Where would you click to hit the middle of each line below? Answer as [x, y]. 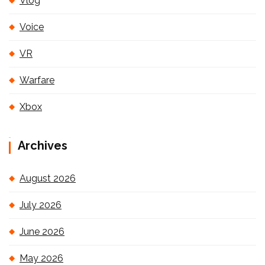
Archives [43, 146]
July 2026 [41, 205]
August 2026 [48, 178]
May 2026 [41, 258]
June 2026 [42, 232]
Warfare [37, 80]
